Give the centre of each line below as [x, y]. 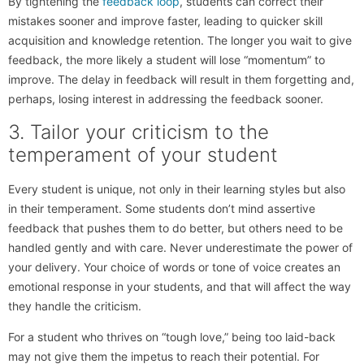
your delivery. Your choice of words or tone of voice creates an [174, 266]
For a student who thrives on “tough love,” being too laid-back [172, 336]
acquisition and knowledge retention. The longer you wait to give [180, 41]
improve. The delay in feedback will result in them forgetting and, [181, 80]
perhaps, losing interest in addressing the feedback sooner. [166, 99]
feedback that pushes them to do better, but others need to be [175, 227]
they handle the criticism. [75, 305]
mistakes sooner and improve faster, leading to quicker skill [165, 21]
